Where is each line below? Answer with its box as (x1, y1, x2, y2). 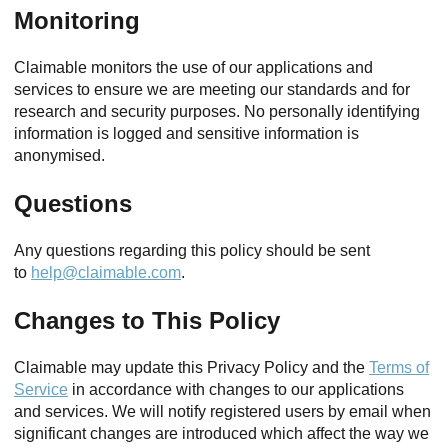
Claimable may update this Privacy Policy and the (14, 359, 369, 376)
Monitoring (14, 7, 140, 34)
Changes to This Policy (14, 307, 280, 334)
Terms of (369, 359, 429, 376)
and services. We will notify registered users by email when (14, 403, 431, 420)
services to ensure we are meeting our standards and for (14, 81, 410, 98)
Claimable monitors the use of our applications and (14, 59, 373, 76)
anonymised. (14, 147, 105, 164)
